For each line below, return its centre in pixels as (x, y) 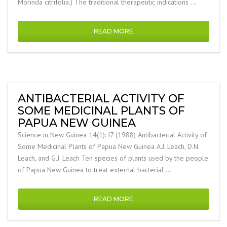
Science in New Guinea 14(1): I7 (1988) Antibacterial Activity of (112, 135)
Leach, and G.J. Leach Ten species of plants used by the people (113, 158)
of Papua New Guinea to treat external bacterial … (94, 170)
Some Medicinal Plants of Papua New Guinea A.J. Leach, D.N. (108, 146)
